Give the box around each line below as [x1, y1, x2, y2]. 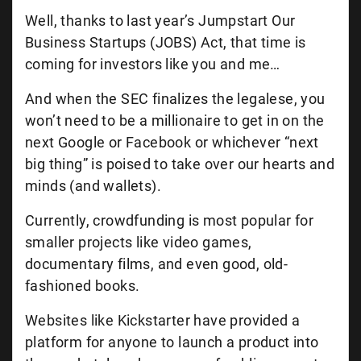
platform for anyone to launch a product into [25, 334, 319, 351]
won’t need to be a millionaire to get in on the [25, 112, 325, 129]
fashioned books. [25, 277, 140, 294]
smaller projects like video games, [25, 234, 252, 251]
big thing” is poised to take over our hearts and [25, 156, 335, 172]
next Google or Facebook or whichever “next [25, 134, 319, 151]
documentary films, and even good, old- [25, 255, 288, 272]
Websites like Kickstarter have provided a [25, 312, 301, 329]
